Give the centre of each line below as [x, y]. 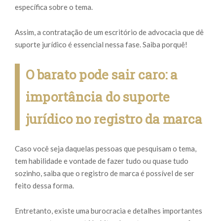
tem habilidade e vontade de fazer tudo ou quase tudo [102, 161]
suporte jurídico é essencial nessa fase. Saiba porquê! [101, 44]
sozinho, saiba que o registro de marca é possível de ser [105, 173]
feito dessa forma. [44, 185]
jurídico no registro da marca [114, 119]
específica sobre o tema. [54, 7]
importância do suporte [98, 97]
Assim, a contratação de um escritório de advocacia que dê [109, 32]
